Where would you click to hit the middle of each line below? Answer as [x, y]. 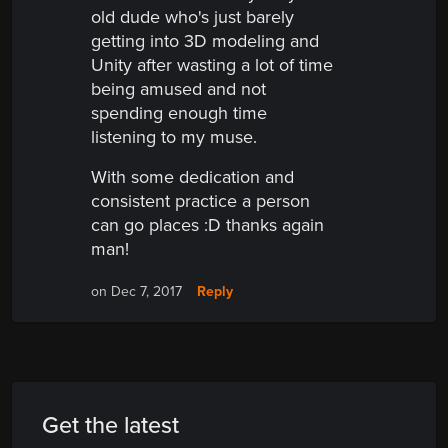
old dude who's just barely [192, 17]
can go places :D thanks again [207, 225]
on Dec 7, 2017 [136, 292]
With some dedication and [192, 177]
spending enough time [179, 113]
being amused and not [178, 89]
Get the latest [110, 426]
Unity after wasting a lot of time [212, 65]
